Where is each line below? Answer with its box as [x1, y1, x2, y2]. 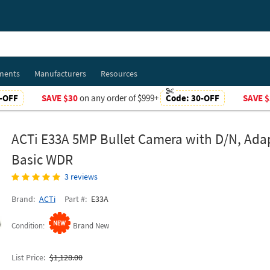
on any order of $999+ [79, 92, 159, 104]
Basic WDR [11, 151, 73, 168]
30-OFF [190, 92, 219, 104]
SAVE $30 [41, 92, 78, 104]
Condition [11, 221, 43, 231]
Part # [64, 193, 85, 205]
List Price [11, 252, 43, 263]
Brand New [72, 221, 109, 231]
